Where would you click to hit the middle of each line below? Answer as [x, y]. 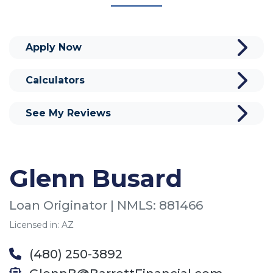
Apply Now [54, 47]
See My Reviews [68, 113]
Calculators [55, 80]
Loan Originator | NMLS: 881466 [106, 205]
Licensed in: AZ [41, 225]
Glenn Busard [96, 178]
